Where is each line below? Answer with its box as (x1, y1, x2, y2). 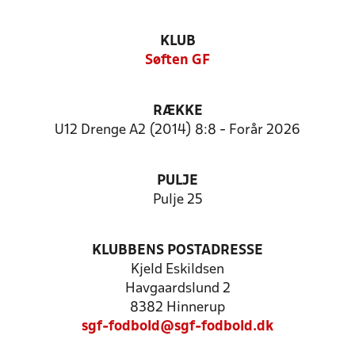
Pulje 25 (152, 193, 203, 207)
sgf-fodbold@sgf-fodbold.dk (82, 320, 273, 334)
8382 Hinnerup (130, 301, 225, 315)
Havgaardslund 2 (124, 282, 231, 296)
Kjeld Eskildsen (131, 263, 224, 277)
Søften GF (145, 54, 210, 67)
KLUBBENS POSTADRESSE (92, 244, 263, 258)
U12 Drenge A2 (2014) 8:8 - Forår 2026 (55, 124, 300, 137)
